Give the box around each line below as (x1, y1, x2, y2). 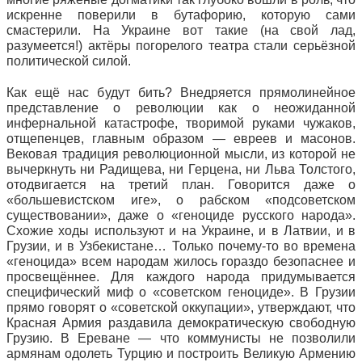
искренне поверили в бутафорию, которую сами (6, 8, 356, 22)
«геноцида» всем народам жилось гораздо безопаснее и (6, 255, 356, 268)
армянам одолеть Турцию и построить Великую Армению (6, 347, 356, 360)
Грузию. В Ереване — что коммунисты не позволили (6, 331, 356, 345)
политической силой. (6, 54, 131, 68)
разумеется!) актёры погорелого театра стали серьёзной (6, 39, 356, 53)
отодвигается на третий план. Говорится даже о (6, 178, 356, 192)
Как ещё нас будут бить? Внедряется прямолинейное (6, 86, 356, 99)
